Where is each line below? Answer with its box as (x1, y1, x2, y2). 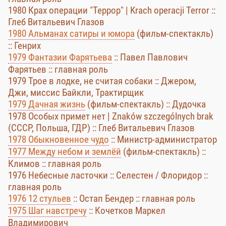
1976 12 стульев (8, 193, 71, 204)
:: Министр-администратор (109, 134, 217, 145)
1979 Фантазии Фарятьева (8, 51, 112, 63)
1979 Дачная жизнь (8, 98, 85, 110)
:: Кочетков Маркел (87, 205, 165, 216)
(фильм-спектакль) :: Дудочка (85, 98, 206, 110)
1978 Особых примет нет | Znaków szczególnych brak (8, 110, 213, 122)
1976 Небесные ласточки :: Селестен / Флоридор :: (8, 169, 208, 181)
